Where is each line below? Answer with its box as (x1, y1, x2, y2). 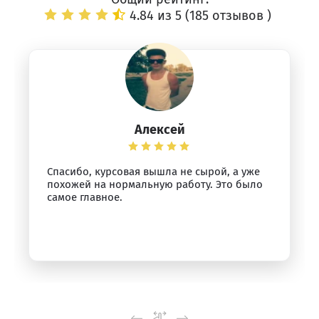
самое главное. (47, 191, 122, 204)
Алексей (134, 122, 185, 137)
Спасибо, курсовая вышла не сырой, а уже (47, 165, 260, 178)
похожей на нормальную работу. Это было (47, 178, 263, 191)
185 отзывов (189, 8, 267, 23)
